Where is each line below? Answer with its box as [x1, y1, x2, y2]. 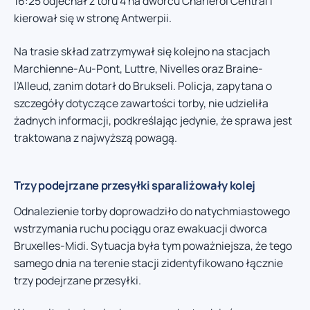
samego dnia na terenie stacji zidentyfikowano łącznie [14, 255, 283, 271]
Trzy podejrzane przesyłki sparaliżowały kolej [14, 176, 256, 193]
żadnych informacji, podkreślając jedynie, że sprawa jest [14, 112, 292, 128]
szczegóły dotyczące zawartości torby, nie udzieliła [14, 95, 268, 111]
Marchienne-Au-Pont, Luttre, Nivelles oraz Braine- [14, 60, 263, 76]
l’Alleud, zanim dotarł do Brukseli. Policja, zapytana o [14, 77, 272, 93]
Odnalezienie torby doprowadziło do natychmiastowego [14, 203, 290, 219]
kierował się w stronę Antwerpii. [14, 10, 172, 26]
